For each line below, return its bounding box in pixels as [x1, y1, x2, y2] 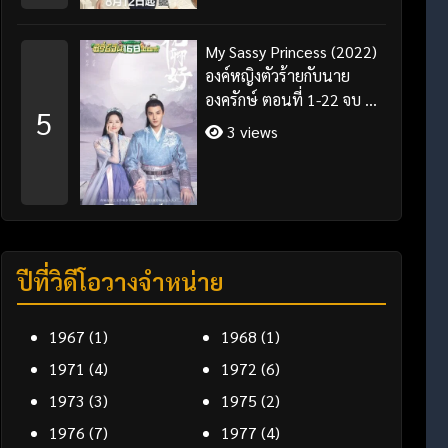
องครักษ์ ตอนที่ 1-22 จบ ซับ [205, 88, 386, 110]
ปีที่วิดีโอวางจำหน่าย [16, 265, 224, 298]
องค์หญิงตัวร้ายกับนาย [205, 64, 351, 86]
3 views [223, 120, 279, 142]
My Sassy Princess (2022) [205, 40, 378, 62]
